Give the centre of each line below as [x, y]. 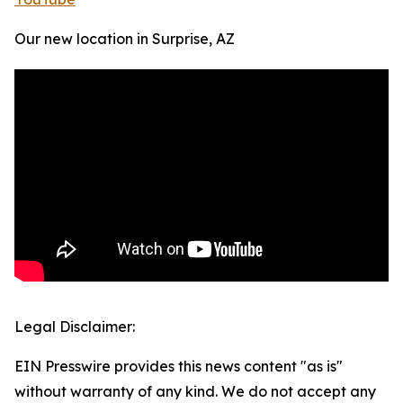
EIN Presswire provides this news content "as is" [179, 367]
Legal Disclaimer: [75, 327]
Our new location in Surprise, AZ [125, 39]
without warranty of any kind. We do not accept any [195, 392]
